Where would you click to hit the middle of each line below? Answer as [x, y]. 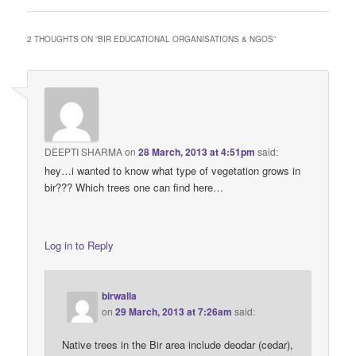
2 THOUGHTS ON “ [63, 39]
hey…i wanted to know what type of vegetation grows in [173, 171]
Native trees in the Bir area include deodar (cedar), [178, 344]
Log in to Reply [79, 246]
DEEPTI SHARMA [84, 152]
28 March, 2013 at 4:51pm [197, 152]
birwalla [120, 295]
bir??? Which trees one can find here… [134, 188]
